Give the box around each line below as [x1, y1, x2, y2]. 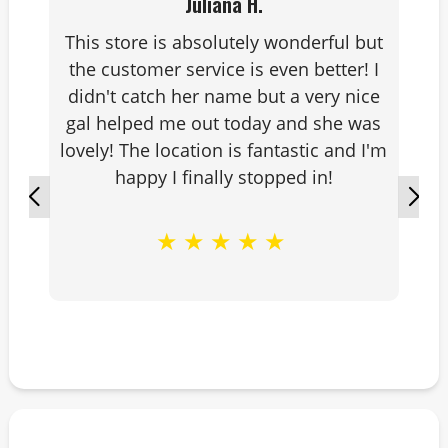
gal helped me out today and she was [66, 111, 382, 135]
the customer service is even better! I [68, 57, 379, 81]
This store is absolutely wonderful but [64, 30, 383, 54]
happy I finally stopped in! [114, 165, 333, 189]
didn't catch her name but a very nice [67, 84, 380, 108]
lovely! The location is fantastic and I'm [60, 138, 388, 162]
